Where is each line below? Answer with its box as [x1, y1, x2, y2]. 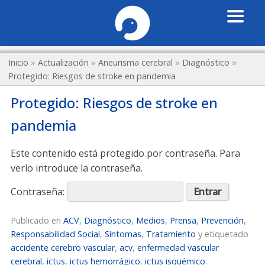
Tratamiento [146, 228, 196, 240]
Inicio [8, 57, 29, 68]
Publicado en [11, 215, 63, 226]
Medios [136, 215, 165, 226]
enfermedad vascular [137, 242, 219, 253]
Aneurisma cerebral [98, 57, 173, 68]
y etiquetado [196, 228, 248, 240]
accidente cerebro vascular [11, 242, 115, 253]
